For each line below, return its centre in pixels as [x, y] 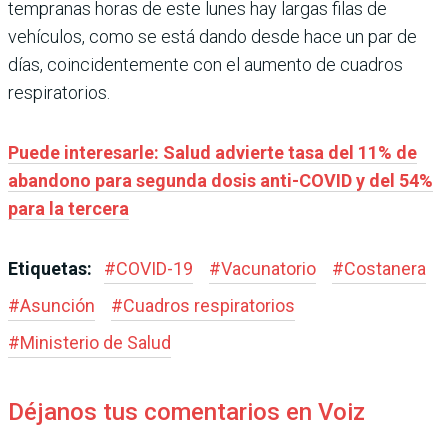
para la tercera [68, 208]
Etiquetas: [52, 268]
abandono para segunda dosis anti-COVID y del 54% [220, 180]
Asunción [57, 305]
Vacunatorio [268, 268]
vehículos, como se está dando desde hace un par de [212, 36]
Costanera [385, 268]
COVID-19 [154, 268]
